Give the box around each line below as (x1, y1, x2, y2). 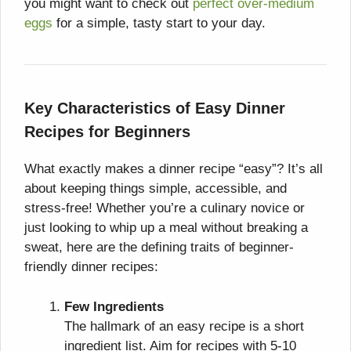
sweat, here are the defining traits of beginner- (24, 240, 294, 255)
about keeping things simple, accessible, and (24, 181, 287, 197)
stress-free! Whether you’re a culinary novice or (24, 201, 305, 216)
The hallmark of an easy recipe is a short (64, 318, 304, 334)
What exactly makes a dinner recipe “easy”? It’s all (24, 161, 323, 177)
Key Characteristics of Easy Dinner (24, 100, 285, 118)
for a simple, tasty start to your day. (52, 16, 266, 31)
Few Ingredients (64, 299, 164, 314)
